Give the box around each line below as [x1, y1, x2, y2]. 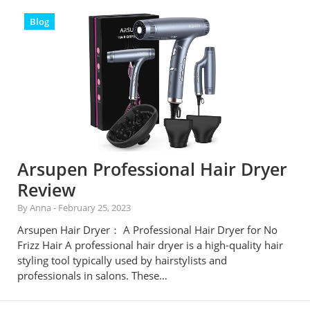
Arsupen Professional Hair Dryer [17, 157, 287, 181]
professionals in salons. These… [17, 268, 167, 282]
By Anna [17, 201, 53, 214]
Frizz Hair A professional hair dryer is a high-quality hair [17, 238, 283, 252]
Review [17, 178, 75, 201]
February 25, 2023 [58, 201, 131, 214]
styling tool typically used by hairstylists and [17, 253, 227, 267]
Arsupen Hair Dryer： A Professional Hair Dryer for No [17, 223, 277, 237]
